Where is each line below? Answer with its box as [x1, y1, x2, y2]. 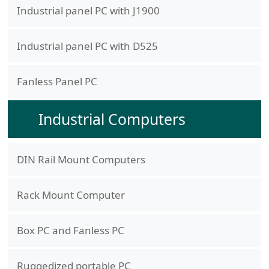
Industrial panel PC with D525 [16, 38, 158, 53]
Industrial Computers [38, 109, 186, 129]
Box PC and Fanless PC [16, 223, 124, 238]
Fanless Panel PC [16, 74, 97, 88]
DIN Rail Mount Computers [16, 153, 145, 167]
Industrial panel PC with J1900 [16, 3, 160, 17]
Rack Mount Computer [16, 188, 125, 202]
